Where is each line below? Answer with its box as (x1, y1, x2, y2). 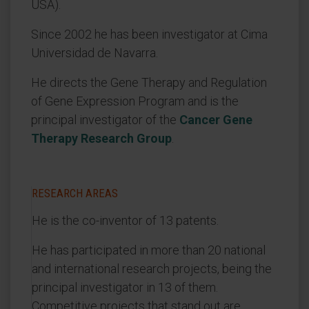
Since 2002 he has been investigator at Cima (31, 27, 268, 41)
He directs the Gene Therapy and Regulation (31, 75, 267, 90)
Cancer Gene (179, 112, 252, 127)
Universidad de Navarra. (31, 46, 158, 60)
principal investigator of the (31, 112, 179, 127)
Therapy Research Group (31, 131, 172, 146)
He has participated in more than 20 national (32, 243, 266, 257)
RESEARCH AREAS (32, 186, 118, 200)
